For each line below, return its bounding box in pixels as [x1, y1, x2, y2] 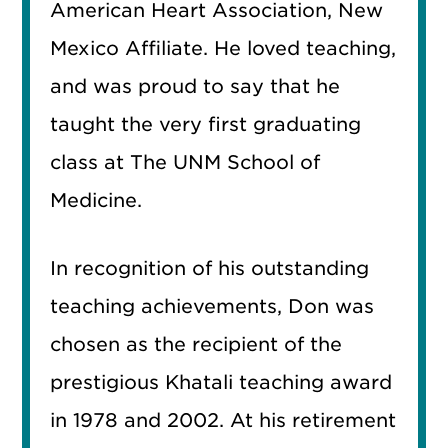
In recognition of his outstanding [50, 256, 370, 280]
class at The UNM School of [50, 150, 321, 174]
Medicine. [50, 188, 143, 212]
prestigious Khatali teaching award [50, 370, 393, 394]
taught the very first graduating [50, 112, 362, 136]
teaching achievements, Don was [50, 294, 375, 318]
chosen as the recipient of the [50, 332, 343, 356]
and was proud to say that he [50, 74, 341, 98]
